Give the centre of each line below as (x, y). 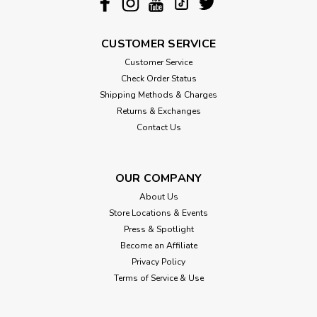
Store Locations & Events (158, 213)
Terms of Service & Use (158, 278)
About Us (158, 196)
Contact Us (158, 127)
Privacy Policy (158, 261)
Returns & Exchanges (158, 111)
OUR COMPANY (158, 178)
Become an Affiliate (158, 245)
